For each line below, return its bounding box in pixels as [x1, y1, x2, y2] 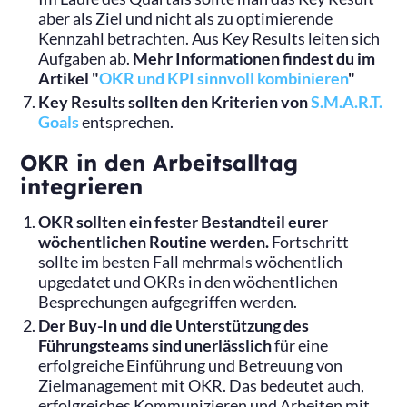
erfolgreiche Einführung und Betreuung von [38, 355, 343, 375]
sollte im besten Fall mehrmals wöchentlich [38, 252, 343, 272]
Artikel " [38, 69, 100, 89]
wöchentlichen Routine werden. [38, 232, 273, 252]
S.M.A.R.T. [311, 93, 383, 113]
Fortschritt [272, 232, 350, 252]
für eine [274, 335, 329, 355]
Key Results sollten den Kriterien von [38, 93, 312, 113]
